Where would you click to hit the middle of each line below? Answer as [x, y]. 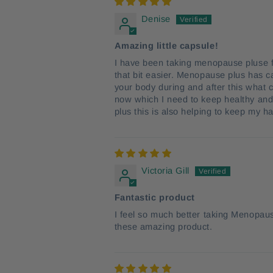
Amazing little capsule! [166, 46]
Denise [156, 19]
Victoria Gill [165, 171]
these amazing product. [163, 227]
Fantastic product [154, 197]
